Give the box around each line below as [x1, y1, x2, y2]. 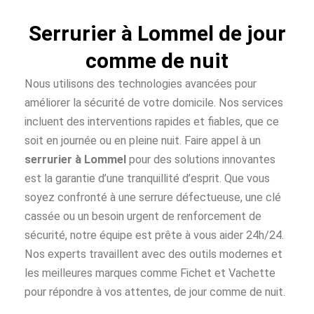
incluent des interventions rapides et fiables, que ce [25, 115, 279, 129]
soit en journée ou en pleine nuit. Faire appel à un [25, 134, 261, 148]
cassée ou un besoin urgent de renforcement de [25, 210, 261, 224]
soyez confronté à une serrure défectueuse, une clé [25, 191, 281, 205]
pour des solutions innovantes [126, 153, 275, 167]
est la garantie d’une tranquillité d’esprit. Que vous [25, 172, 270, 186]
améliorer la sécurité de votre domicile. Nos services [25, 96, 283, 110]
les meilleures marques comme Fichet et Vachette [25, 266, 275, 280]
